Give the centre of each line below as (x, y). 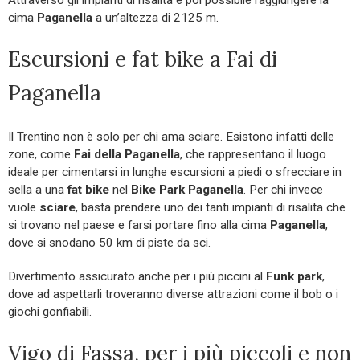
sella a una (38, 189)
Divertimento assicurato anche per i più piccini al (137, 276)
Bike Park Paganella (187, 189)
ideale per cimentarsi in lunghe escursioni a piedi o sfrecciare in (175, 172)
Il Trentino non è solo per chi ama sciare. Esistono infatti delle (171, 136)
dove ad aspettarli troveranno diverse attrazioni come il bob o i (173, 294)
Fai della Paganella (127, 154)
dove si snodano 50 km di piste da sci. (109, 242)
